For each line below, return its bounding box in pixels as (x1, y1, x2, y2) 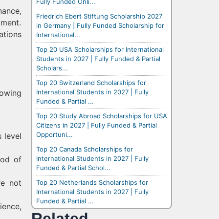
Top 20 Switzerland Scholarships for (36, 78, 146, 87)
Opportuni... (36, 130, 73, 138)
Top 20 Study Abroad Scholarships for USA (36, 111, 167, 120)
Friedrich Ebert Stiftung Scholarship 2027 (36, 12, 162, 20)
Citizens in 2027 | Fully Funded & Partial (36, 121, 157, 129)
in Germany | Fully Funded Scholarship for (36, 21, 164, 29)
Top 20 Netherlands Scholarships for (36, 178, 148, 186)
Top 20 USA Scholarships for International (36, 45, 164, 53)
